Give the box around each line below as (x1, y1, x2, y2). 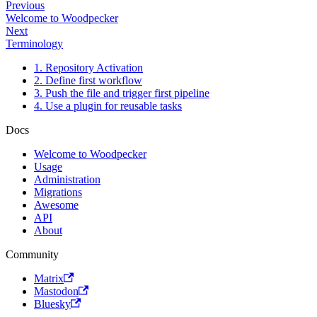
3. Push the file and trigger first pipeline (34, 86, 209, 99)
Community (6, 248, 59, 260)
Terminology (6, 37, 63, 50)
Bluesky (34, 297, 71, 310)
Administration (34, 173, 100, 185)
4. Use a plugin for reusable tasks (34, 99, 182, 112)
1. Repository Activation (34, 61, 143, 74)
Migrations (34, 185, 82, 198)
